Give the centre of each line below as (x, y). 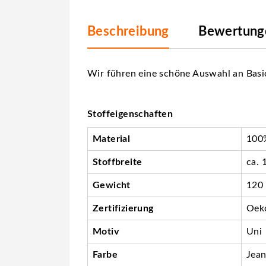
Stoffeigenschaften (130, 114)
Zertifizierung (123, 208)
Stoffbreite (118, 162)
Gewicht (112, 185)
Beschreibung (128, 31)
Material (112, 139)
